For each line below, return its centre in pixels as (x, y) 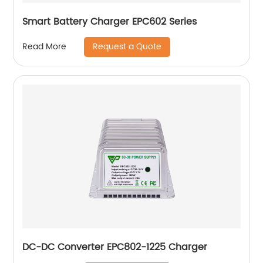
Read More (45, 47)
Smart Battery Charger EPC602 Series (110, 21)
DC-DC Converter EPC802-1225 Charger (115, 247)
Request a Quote (127, 46)
